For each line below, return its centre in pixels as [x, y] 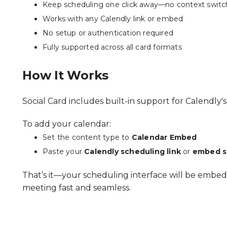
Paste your [64, 152]
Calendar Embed [164, 137]
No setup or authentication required [108, 33]
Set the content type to [87, 137]
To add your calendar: [67, 124]
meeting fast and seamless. [77, 188]
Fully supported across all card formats [112, 47]
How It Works [66, 75]
